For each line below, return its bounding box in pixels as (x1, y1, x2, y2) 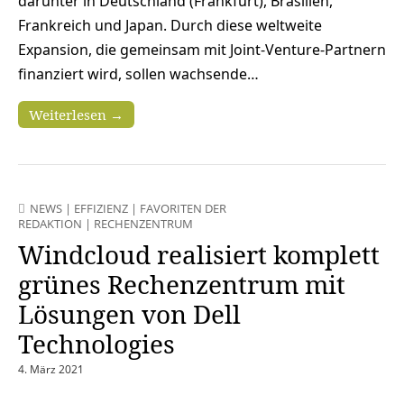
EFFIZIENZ (74, 200, 128, 217)
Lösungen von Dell (18, 297, 241, 332)
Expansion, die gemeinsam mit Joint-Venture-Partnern (18, 40, 386, 60)
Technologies (18, 326, 175, 362)
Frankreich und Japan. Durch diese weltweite (18, 15, 322, 36)
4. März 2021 (18, 362, 84, 378)
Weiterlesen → (29, 106, 124, 124)
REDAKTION (18, 216, 82, 233)
